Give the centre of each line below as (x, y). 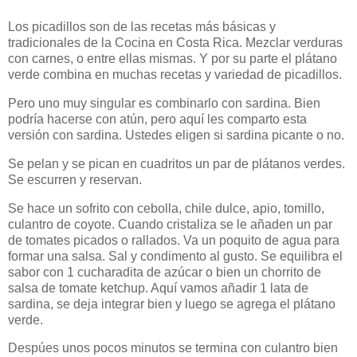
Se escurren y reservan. (76, 179)
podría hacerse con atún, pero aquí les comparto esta (157, 119)
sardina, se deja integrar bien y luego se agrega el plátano (172, 304)
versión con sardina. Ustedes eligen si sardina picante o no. (178, 135)
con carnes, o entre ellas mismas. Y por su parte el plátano (173, 59)
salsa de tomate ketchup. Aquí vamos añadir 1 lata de (158, 288)
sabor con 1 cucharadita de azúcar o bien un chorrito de (165, 272)
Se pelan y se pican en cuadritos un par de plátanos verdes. (177, 163)
